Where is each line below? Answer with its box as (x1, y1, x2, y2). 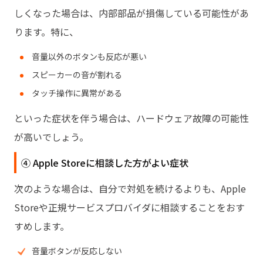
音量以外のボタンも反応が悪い (32, 50, 147, 62)
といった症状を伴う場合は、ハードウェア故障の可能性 (14, 110, 249, 125)
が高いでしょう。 (14, 129, 89, 144)
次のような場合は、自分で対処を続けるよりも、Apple (14, 181, 246, 195)
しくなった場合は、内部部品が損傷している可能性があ (14, 5, 249, 20)
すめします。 (14, 218, 69, 233)
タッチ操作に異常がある (32, 86, 122, 99)
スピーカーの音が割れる (32, 68, 122, 80)
